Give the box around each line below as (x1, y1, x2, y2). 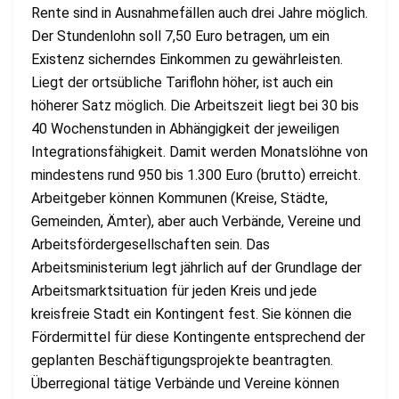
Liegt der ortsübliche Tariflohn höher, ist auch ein (31, 73, 333, 91)
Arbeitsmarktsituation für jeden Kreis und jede (31, 281, 317, 299)
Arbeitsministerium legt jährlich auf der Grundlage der (31, 258, 362, 276)
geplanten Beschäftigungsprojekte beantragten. (31, 351, 333, 369)
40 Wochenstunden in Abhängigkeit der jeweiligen (31, 119, 339, 137)
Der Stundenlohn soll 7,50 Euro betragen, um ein (31, 27, 330, 45)
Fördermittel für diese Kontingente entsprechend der (31, 328, 365, 346)
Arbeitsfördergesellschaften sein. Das (31, 235, 270, 253)
